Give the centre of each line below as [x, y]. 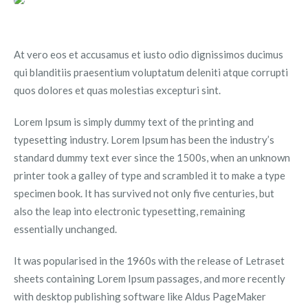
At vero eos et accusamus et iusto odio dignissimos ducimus [148, 54]
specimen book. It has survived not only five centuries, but [144, 193]
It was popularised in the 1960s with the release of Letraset [149, 261]
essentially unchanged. [65, 229]
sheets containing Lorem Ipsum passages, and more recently [149, 278]
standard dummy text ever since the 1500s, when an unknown [152, 157]
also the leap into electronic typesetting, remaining [129, 211]
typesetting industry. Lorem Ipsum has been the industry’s [144, 140]
